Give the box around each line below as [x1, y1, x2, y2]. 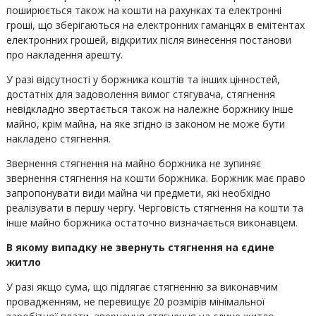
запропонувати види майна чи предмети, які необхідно [6, 186, 271, 200]
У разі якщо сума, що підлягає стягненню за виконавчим [6, 280, 278, 293]
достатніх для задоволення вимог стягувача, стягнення [6, 87, 275, 101]
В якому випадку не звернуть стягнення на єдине [6, 241, 274, 254]
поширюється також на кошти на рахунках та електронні [6, 4, 281, 17]
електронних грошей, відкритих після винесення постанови [6, 33, 291, 47]
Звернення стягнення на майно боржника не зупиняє [6, 157, 261, 170]
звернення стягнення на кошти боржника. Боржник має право [6, 171, 305, 185]
